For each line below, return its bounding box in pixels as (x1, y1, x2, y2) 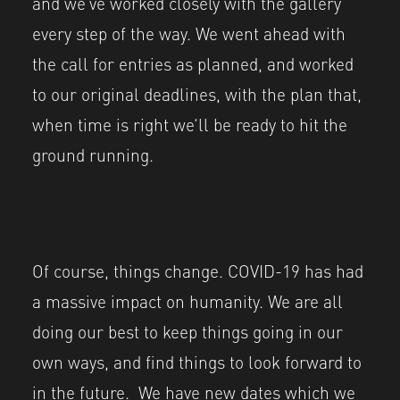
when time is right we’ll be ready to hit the (32, 110, 347, 137)
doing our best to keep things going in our (32, 316, 343, 344)
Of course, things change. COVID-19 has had (32, 255, 363, 283)
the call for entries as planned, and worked (32, 49, 354, 77)
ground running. (32, 140, 154, 168)
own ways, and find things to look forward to (32, 346, 362, 374)
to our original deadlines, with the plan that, (32, 79, 362, 107)
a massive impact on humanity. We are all (32, 286, 343, 313)
